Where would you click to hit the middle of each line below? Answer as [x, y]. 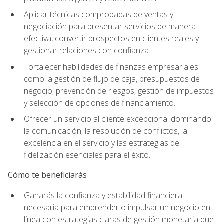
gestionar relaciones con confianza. [87, 51]
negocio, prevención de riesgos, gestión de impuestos [119, 91]
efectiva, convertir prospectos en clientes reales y [111, 39]
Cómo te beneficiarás [47, 175]
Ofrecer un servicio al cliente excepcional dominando [118, 119]
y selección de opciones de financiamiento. [100, 103]
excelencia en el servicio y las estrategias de [102, 143]
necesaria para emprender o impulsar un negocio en [117, 207]
